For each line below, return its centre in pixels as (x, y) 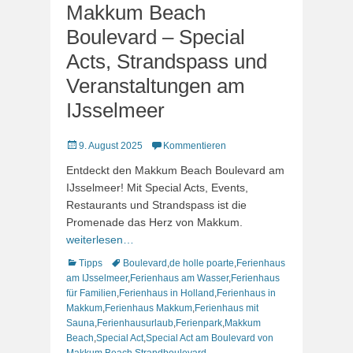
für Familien (91, 293)
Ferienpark (199, 323)
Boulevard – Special (156, 37)
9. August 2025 (111, 146)
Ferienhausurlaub (135, 323)
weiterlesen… (100, 240)
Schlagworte (136, 262)
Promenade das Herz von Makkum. (154, 222)
